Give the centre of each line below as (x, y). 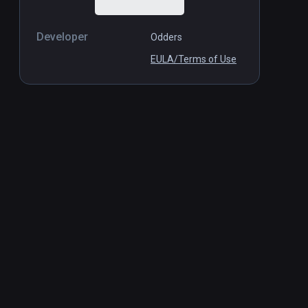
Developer (62, 37)
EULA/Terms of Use (194, 59)
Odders (166, 37)
